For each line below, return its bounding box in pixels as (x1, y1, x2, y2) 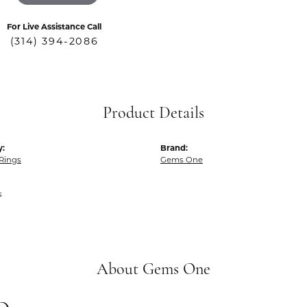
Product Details (103, 106, 204, 122)
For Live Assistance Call (7, 22, 101, 32)
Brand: (160, 143, 188, 153)
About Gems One (97, 262, 210, 278)
